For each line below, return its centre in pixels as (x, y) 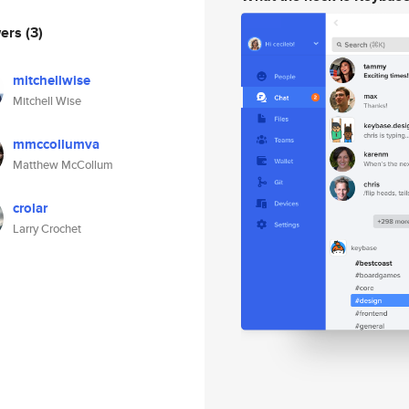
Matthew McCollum (63, 165)
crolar (30, 208)
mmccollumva (56, 144)
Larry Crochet (47, 229)
